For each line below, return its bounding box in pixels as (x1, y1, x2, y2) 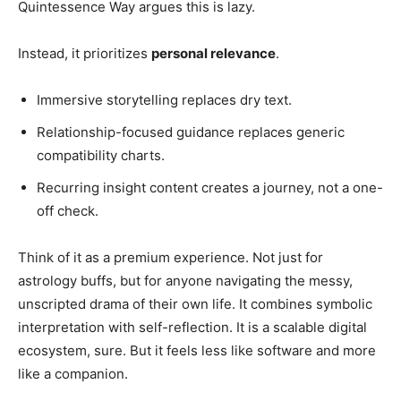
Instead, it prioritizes (18, 45, 151, 62)
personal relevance (151, 45, 276, 62)
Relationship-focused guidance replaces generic (37, 124, 345, 141)
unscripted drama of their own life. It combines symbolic (18, 295, 372, 312)
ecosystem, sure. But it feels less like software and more (18, 342, 376, 359)
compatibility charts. (37, 147, 165, 164)
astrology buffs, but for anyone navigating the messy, (18, 272, 353, 289)
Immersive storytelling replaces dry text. (37, 91, 292, 108)
